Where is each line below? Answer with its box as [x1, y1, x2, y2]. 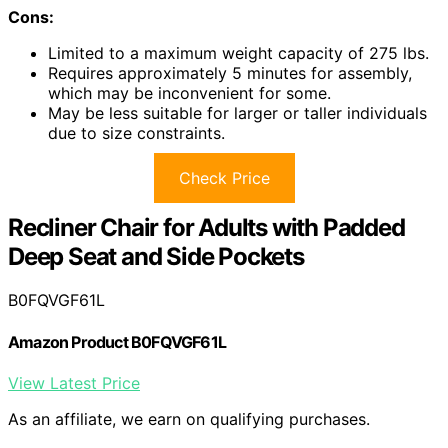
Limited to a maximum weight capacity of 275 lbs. [48, 42, 429, 63]
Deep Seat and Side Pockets [8, 241, 304, 271]
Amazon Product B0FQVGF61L [8, 331, 226, 352]
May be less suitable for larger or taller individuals [48, 102, 427, 123]
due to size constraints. [48, 122, 225, 143]
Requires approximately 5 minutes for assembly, [48, 62, 412, 83]
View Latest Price [8, 373, 140, 393]
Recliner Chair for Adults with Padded [8, 212, 405, 242]
